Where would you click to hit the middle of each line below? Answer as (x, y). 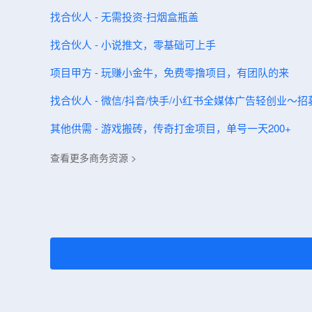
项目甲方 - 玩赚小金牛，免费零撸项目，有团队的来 (170, 72)
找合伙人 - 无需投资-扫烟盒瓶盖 (124, 16)
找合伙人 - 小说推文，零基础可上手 (133, 44)
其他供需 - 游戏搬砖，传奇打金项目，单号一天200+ (171, 128)
